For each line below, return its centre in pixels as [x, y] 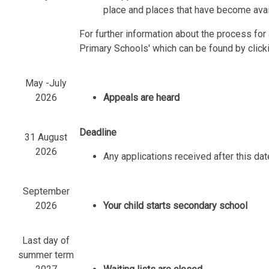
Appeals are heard [142, 98]
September [46, 192]
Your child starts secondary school [176, 206]
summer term [46, 255]
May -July [46, 83]
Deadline [98, 133]
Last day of [46, 241]
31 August [46, 138]
